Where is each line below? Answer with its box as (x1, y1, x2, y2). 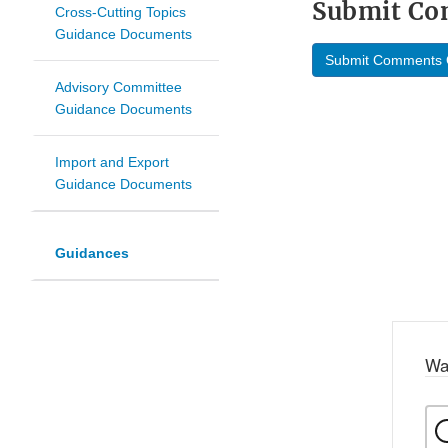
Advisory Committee (55, 79, 182, 96)
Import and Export (55, 154, 169, 171)
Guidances (55, 245, 129, 262)
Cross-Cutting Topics (55, 4, 186, 21)
